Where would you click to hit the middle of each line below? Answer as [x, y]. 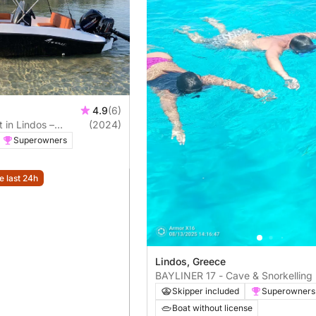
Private [171, 290]
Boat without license [212, 308]
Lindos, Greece [190, 262]
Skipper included [206, 291]
